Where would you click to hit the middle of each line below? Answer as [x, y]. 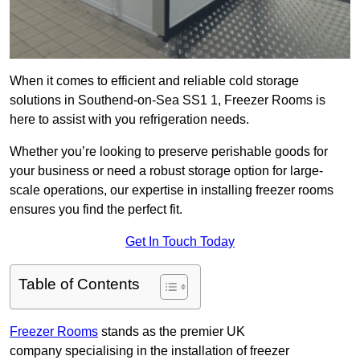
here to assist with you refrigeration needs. [129, 120]
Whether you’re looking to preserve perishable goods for [169, 152]
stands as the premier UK [172, 332]
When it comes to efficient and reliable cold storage [154, 81]
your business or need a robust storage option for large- [166, 171]
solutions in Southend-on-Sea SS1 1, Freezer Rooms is [168, 100]
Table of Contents [79, 284]
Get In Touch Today [180, 242]
